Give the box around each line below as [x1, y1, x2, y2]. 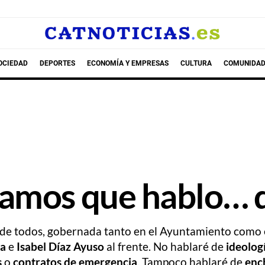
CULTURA [180, 59, 212, 67]
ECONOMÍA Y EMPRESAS [86, 59, 169, 67]
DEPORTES [39, 59, 75, 67]
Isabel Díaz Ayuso [17, 240, 104, 253]
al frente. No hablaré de [104, 240, 226, 253]
